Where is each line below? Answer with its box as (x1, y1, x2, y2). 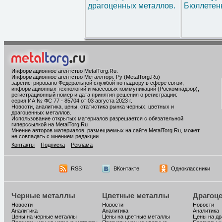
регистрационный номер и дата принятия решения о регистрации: (11, 92, 177, 98)
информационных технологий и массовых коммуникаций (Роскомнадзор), (11, 86, 199, 92)
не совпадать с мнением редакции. (11, 133, 100, 139)
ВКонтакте (113, 166, 139, 171)
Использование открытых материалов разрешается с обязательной (11, 115, 183, 121)
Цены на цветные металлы (102, 214, 170, 220)
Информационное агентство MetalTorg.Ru (11, 68, 116, 74)
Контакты (11, 142, 35, 148)
